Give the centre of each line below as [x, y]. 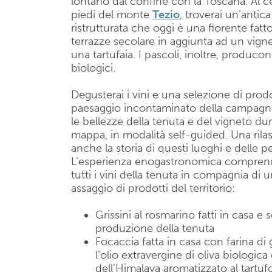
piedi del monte [112, 15]
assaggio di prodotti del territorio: [153, 188]
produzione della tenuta [155, 228]
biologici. [93, 68]
